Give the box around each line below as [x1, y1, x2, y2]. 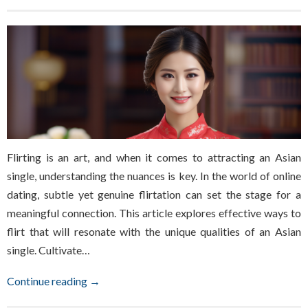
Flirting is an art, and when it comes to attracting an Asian [7, 150, 301, 164]
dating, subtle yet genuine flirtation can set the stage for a [7, 187, 301, 201]
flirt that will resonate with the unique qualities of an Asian [7, 224, 301, 238]
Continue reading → [7, 274, 100, 287]
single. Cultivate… [7, 243, 90, 256]
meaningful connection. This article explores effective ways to [7, 206, 301, 219]
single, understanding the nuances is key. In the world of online [7, 168, 301, 182]
